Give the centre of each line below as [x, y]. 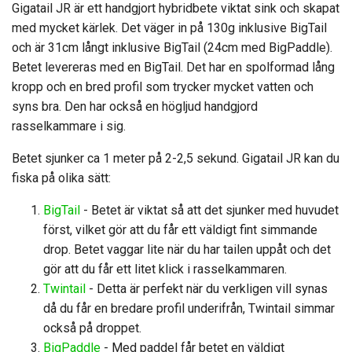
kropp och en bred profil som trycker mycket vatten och [163, 87]
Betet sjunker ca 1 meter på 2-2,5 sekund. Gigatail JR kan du [176, 158]
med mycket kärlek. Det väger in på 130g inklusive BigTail [169, 28]
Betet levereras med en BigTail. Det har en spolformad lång [173, 67]
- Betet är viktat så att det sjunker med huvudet [209, 210]
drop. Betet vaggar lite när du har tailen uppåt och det [187, 249]
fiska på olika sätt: [61, 178]
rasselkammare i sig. [69, 126]
